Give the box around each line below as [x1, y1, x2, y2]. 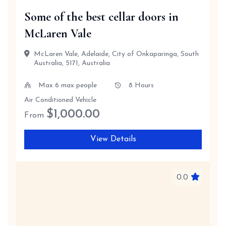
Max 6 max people [38, 82, 97, 89]
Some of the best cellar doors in [24, 10, 179, 24]
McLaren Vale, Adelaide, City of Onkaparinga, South [34, 50, 199, 58]
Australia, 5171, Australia [34, 60, 110, 67]
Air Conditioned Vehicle [24, 96, 96, 104]
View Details [90, 135, 136, 143]
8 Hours [128, 82, 154, 89]
